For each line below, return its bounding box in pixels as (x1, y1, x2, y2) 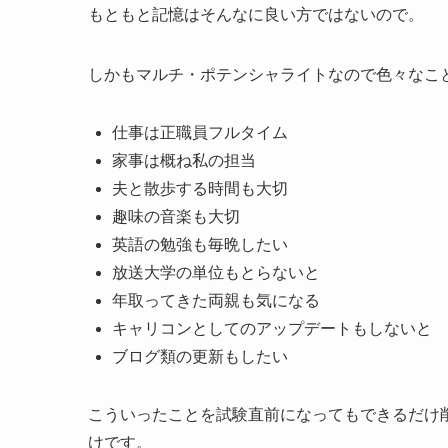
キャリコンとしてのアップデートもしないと (112, 319, 432, 337)
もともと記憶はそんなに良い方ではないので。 (88, 5, 424, 23)
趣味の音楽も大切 (112, 207, 240, 225)
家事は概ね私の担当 (112, 151, 256, 169)
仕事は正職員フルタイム (112, 123, 288, 141)
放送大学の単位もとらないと (112, 263, 320, 281)
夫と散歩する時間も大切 (112, 179, 288, 197)
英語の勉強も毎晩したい (112, 235, 288, 253)
